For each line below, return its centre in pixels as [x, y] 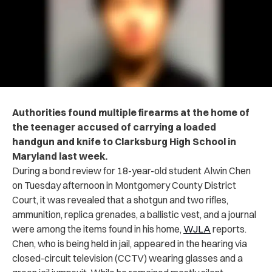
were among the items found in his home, [98, 229]
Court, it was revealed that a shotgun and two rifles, [120, 199]
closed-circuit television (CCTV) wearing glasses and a [127, 258]
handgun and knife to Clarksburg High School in [124, 141]
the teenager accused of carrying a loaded [114, 127]
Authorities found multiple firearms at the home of [131, 112]
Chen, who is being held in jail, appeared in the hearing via [130, 243]
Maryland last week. [60, 156]
